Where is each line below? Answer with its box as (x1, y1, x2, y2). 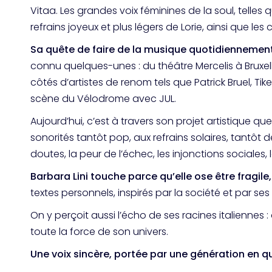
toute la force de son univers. (30, 225, 168, 239)
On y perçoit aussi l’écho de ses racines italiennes (30, 208, 264, 222)
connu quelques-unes (30, 59, 136, 73)
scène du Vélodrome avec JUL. (30, 92, 176, 106)
